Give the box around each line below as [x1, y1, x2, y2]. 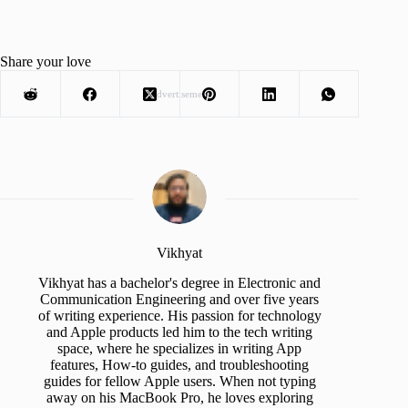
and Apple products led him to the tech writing [46, 324, 313, 341]
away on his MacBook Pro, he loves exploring [46, 390, 313, 406]
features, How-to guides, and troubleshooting [50, 357, 310, 373]
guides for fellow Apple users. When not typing [43, 373, 316, 390]
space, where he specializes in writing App [57, 341, 302, 357]
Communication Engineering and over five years [40, 291, 320, 308]
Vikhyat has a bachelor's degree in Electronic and [38, 275, 321, 291]
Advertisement [148, 88, 210, 100]
